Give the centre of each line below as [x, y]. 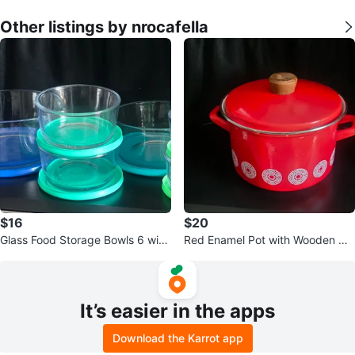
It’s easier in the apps [177, 311]
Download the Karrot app [177, 338]
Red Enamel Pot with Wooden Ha [268, 239]
